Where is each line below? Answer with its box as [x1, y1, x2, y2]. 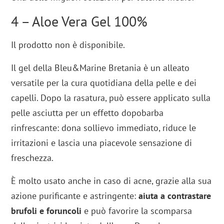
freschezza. [11, 151, 54, 163]
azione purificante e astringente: [11, 189, 139, 201]
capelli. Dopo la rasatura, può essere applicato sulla [11, 91, 211, 103]
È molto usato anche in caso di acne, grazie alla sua [11, 174, 212, 186]
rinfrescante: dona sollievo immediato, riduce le [11, 121, 196, 133]
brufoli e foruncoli [11, 204, 84, 216]
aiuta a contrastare [138, 189, 211, 201]
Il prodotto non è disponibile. [11, 38, 125, 50]
